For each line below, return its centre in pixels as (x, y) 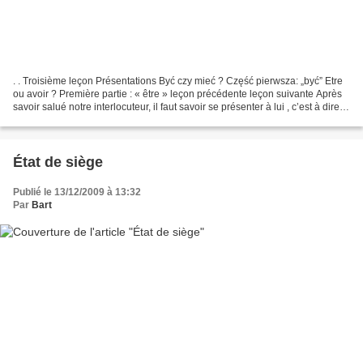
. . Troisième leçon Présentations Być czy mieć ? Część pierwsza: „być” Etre (178, 81)
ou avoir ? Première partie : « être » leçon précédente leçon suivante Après (177, 94)
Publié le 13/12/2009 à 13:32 (77, 192)
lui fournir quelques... (59, 120)
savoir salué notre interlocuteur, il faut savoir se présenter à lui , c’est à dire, (177, 107)
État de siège (58, 162)
